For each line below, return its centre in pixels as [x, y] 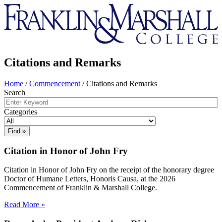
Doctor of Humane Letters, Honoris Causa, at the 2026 [90, 179]
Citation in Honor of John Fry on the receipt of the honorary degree [109, 170]
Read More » [25, 205]
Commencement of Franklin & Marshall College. [81, 188]
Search [15, 92]
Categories [21, 111]
